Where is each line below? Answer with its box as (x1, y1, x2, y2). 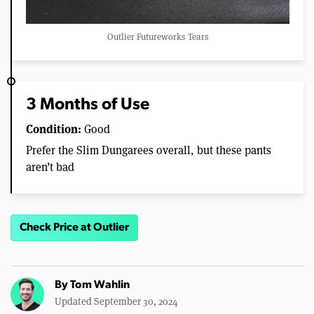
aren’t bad (26, 158, 74, 174)
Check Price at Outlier (20, 221, 129, 233)
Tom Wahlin (70, 280, 130, 292)
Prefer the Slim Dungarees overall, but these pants (26, 142, 271, 157)
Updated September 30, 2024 (55, 294, 178, 308)
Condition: (26, 120, 81, 137)
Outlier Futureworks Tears (107, 29, 209, 43)
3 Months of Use (26, 96, 149, 114)
